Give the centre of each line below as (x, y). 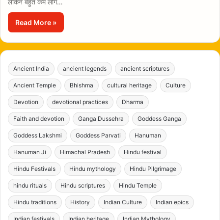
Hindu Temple (138, 186)
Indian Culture (123, 202)
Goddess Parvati (98, 136)
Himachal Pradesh (85, 152)
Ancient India (31, 69)
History (80, 202)
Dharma (133, 102)
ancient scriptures (145, 69)
